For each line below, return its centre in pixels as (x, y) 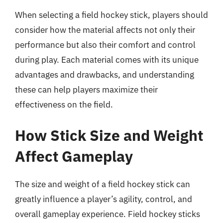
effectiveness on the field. (64, 105)
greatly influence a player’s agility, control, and (104, 199)
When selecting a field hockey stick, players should (111, 15)
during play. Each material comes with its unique (107, 60)
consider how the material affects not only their (105, 30)
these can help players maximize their (86, 90)
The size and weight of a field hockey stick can (103, 184)
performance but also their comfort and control (105, 45)
